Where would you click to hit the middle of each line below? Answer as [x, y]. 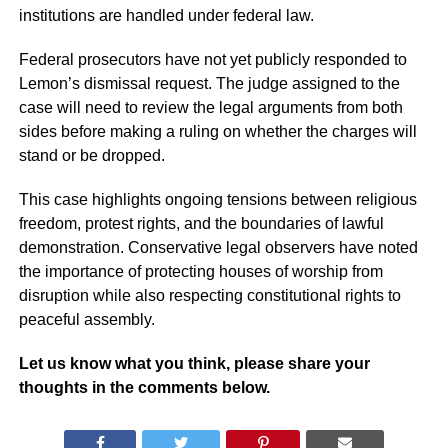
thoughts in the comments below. [144, 388]
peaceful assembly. [86, 320]
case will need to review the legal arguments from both [210, 108]
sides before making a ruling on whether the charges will [217, 132]
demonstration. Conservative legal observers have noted [218, 248]
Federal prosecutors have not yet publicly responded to [212, 60]
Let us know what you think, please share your [194, 364]
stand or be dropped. [91, 156]
